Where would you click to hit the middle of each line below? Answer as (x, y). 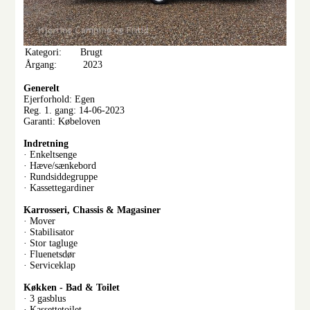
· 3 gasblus (45, 299)
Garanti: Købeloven (62, 122)
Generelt (42, 89)
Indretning (46, 144)
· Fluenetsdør (50, 255)
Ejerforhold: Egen (60, 100)
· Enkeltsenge (51, 155)
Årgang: (41, 65)
